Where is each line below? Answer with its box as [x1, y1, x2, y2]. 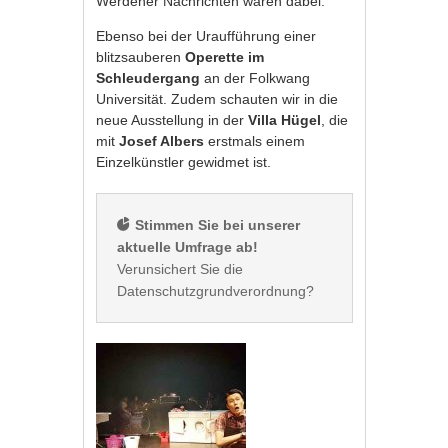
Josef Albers [119, 132, 205, 149]
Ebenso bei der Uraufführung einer [96, 27, 317, 44]
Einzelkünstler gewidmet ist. [96, 153, 272, 170]
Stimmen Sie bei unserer [131, 216, 301, 233]
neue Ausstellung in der [96, 111, 249, 128]
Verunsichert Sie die [117, 260, 244, 277]
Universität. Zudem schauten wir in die [96, 90, 339, 107]
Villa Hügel [248, 111, 322, 128]
